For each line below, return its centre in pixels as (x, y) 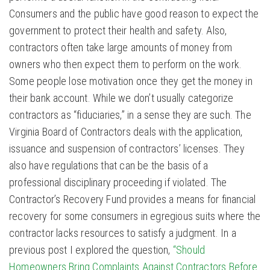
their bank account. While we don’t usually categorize (121, 98)
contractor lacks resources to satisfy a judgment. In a (123, 233)
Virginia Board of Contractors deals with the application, (126, 132)
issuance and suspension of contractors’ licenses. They (127, 149)
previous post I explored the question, (91, 250)
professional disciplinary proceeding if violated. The (118, 183)
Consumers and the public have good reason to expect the (134, 14)
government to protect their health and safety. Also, (118, 31)
